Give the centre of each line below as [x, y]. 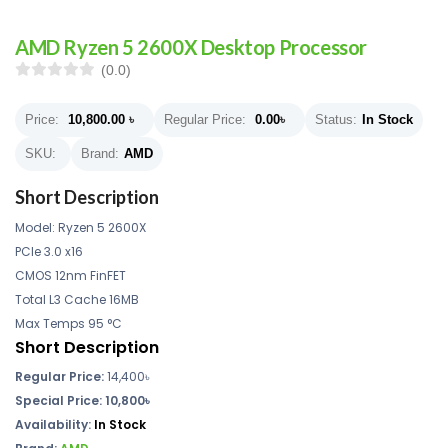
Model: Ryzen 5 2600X [80, 227]
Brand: [100, 153]
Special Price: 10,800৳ [82, 400]
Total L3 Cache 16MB [77, 299]
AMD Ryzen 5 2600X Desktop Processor [191, 47]
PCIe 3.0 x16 [49, 251]
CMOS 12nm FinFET [70, 275]
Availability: [54, 424]
